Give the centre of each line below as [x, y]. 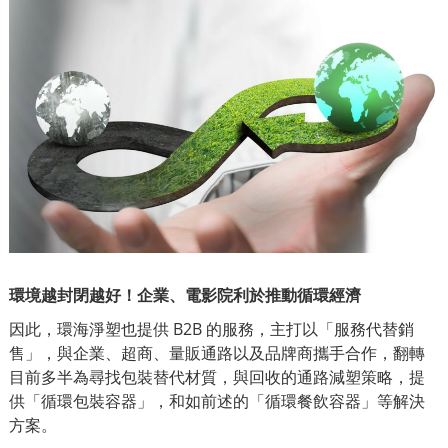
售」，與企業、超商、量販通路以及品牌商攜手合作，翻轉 [217, 353]
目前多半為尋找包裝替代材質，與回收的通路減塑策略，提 [217, 377]
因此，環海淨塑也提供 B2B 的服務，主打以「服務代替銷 [211, 329]
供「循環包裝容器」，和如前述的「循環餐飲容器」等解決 [217, 401]
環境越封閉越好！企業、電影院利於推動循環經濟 [185, 295]
